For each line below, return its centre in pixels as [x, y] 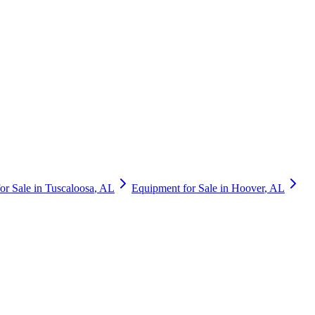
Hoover [248, 188]
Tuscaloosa [70, 188]
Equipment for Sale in [181, 188]
